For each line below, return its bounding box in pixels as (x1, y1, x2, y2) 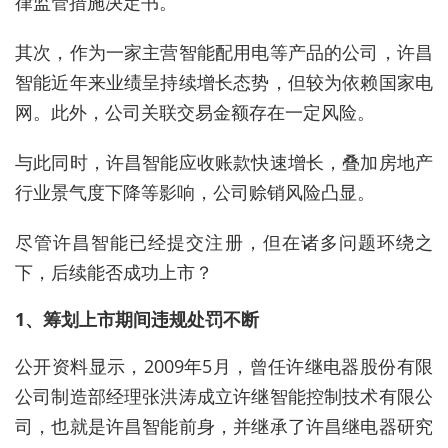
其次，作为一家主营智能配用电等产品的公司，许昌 (15, 39, 433, 64)
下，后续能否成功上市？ (15, 259, 213, 284)
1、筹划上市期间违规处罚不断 (15, 306, 259, 331)
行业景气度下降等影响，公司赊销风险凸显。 (15, 179, 375, 204)
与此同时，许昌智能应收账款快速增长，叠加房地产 (15, 149, 433, 174)
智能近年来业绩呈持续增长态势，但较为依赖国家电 (15, 69, 433, 94)
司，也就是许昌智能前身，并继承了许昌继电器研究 (15, 413, 433, 438)
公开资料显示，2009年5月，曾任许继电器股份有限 (15, 353, 433, 378)
